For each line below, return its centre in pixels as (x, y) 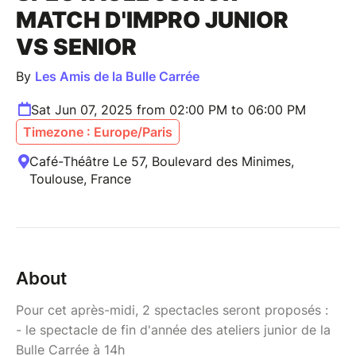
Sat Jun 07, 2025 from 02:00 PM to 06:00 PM (168, 110)
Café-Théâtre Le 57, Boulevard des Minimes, (162, 162)
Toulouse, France (80, 179)
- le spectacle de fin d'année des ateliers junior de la (173, 330)
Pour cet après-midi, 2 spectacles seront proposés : (172, 310)
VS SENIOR (76, 47)
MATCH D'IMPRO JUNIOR (152, 20)
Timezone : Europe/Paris (98, 132)
